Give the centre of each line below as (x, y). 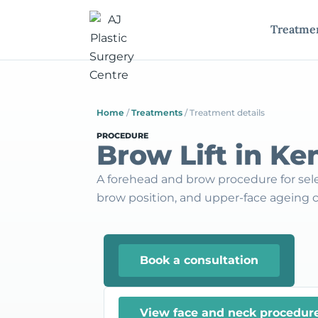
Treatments (157, 113)
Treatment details (227, 113)
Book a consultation (199, 260)
